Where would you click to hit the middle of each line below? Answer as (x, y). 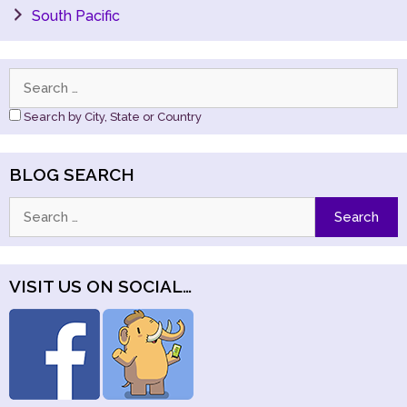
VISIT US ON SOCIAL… (100, 286)
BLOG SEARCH (72, 174)
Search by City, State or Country (111, 117)
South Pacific (76, 16)
